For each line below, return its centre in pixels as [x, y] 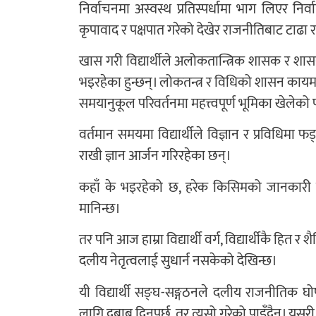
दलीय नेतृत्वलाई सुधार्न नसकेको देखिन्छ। [178, 261]
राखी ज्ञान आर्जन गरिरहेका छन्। [155, 156]
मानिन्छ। [100, 208]
